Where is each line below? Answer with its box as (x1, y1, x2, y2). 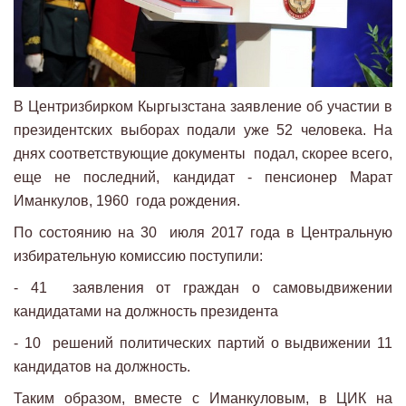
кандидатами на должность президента (14, 303, 278, 319)
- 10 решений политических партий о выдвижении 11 (14, 334, 392, 351)
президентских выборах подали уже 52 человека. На (14, 121, 392, 138)
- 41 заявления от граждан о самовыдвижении (14, 279, 392, 295)
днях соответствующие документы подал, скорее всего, (14, 145, 392, 161)
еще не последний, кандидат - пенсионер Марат (14, 169, 392, 185)
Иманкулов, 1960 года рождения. (14, 192, 240, 208)
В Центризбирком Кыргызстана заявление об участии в (14, 98, 392, 114)
